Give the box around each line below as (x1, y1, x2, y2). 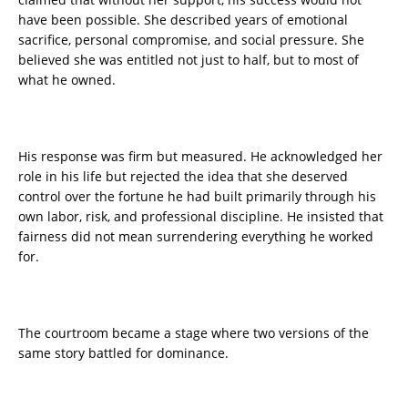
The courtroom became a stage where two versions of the (18, 324, 369, 342)
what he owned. (18, 71, 116, 89)
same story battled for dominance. (18, 344, 229, 362)
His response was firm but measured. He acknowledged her (18, 148, 382, 166)
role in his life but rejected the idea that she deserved (18, 168, 348, 186)
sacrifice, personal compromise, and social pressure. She (18, 31, 364, 49)
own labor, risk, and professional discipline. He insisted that (18, 208, 383, 226)
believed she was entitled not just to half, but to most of (18, 51, 359, 69)
